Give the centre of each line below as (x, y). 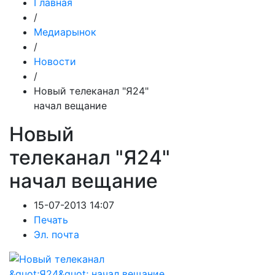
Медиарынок (65, 32)
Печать (51, 220)
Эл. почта (56, 234)
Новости (55, 61)
